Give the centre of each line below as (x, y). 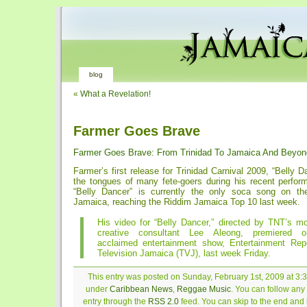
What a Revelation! (115, 94)
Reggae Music (204, 289)
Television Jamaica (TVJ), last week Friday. (184, 253)
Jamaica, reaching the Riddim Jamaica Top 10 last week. (187, 202)
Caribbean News (141, 289)
